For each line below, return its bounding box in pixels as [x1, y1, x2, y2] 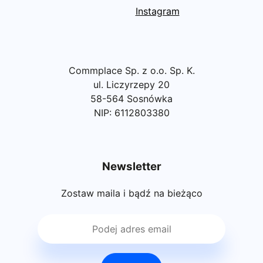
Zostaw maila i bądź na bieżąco [60, 187, 203, 200]
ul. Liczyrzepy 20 [93, 78, 170, 90]
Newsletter [102, 160, 161, 174]
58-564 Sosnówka [90, 92, 173, 104]
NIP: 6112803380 [93, 106, 170, 119]
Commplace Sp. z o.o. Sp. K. [68, 64, 195, 76]
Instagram [135, 5, 180, 17]
